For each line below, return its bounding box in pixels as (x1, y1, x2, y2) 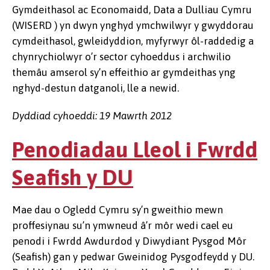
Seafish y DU (12, 165, 133, 190)
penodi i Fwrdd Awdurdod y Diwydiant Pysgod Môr (12, 235, 246, 247)
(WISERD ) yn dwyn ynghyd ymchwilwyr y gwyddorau (12, 19, 254, 31)
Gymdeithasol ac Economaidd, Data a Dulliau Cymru (12, 4, 252, 16)
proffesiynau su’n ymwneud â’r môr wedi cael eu (12, 219, 233, 231)
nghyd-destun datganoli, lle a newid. (12, 82, 179, 94)
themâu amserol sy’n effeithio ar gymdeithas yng (12, 66, 236, 78)
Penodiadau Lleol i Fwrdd (12, 137, 257, 162)
